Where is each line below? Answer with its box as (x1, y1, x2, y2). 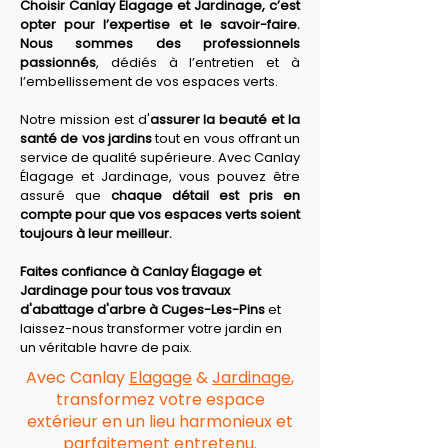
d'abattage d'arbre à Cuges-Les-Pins (20, 300, 265, 319)
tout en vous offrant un (151, 129, 300, 148)
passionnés (20, 53, 96, 72)
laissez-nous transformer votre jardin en (20, 319, 285, 338)
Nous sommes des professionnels (20, 34, 300, 53)
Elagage (129, 366, 192, 389)
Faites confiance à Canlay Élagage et (20, 262, 264, 281)
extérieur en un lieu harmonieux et (27, 410, 293, 433)
